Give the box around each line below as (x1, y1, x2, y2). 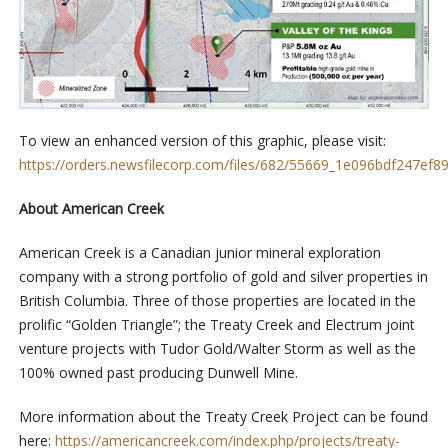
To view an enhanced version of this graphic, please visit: (18, 130, 386, 150)
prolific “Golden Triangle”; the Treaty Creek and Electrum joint (18, 314, 415, 334)
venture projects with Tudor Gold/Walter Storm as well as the (18, 338, 416, 358)
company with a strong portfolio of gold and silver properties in (18, 266, 428, 286)
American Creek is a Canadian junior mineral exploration (18, 242, 381, 262)
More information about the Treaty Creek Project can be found (18, 406, 428, 426)
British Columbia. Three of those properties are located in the (18, 290, 416, 310)
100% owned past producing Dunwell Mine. (18, 362, 298, 382)
